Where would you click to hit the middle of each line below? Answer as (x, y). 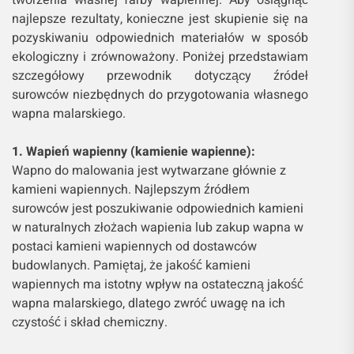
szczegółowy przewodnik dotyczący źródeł (160, 75)
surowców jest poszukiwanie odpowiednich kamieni (158, 208)
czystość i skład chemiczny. (90, 322)
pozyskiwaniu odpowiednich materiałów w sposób (160, 38)
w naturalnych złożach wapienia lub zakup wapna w (158, 227)
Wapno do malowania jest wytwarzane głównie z (149, 170)
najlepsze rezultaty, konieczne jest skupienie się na (160, 19)
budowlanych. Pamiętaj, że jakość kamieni (131, 265)
